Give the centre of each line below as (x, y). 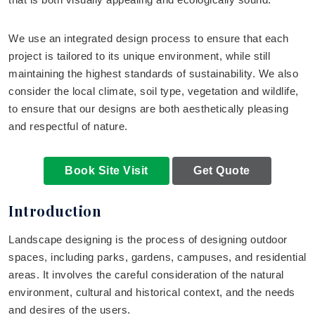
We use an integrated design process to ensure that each (149, 39)
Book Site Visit (107, 170)
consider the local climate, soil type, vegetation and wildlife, (154, 91)
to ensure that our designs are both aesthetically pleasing (148, 109)
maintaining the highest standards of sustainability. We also (153, 74)
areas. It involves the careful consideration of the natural (146, 274)
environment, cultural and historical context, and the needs (152, 292)
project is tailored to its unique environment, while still (139, 56)
